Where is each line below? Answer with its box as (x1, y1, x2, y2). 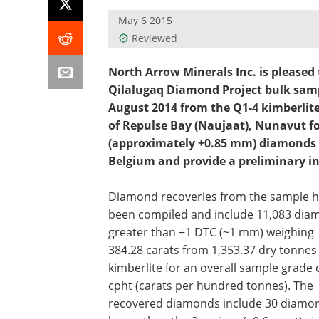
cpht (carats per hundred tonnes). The (108, 278, 313, 293)
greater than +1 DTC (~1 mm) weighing (108, 224, 314, 240)
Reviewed (132, 31, 177, 45)
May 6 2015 (118, 14, 172, 27)
